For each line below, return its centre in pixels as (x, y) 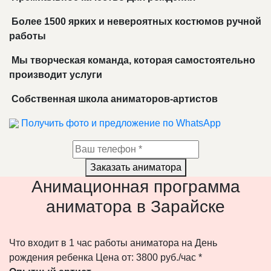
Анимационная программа (135, 186)
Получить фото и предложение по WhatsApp (121, 123)
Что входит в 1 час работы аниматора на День (113, 243)
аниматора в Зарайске (135, 206)
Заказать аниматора (135, 167)
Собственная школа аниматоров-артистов (113, 99)
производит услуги (56, 74)
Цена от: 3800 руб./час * (149, 257)
